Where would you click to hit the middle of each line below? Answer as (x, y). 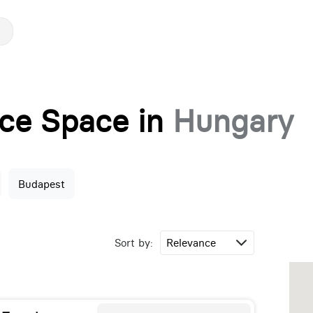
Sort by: (133, 243)
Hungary (233, 121)
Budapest (41, 184)
